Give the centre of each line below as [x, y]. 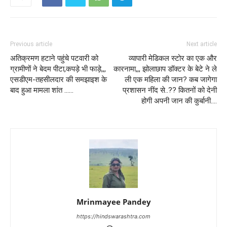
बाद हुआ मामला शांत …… [42, 90]
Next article [202, 44]
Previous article [31, 44]
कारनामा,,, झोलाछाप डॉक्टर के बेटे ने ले [165, 69]
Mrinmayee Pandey [113, 202]
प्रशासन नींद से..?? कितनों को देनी [170, 90]
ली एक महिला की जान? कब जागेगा [171, 80]
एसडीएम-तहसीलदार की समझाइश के [59, 80]
